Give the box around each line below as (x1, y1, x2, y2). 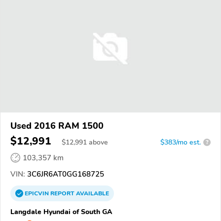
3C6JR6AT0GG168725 (25, 169, 104, 179)
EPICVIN (25, 189, 50, 197)
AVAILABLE (74, 189, 109, 197)
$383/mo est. (160, 137, 201, 147)
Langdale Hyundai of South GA (10, 206, 112, 217)
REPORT (50, 189, 74, 197)
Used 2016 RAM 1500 (10, 119, 104, 132)
